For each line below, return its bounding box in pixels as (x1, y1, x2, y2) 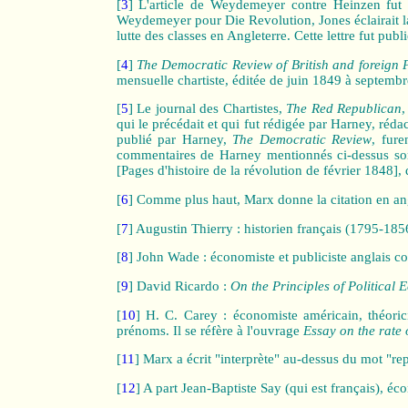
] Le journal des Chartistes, (127, 101, 287, 117)
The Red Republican (286, 101, 403, 117)
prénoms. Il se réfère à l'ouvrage (116, 322, 303, 338)
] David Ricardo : (127, 279, 230, 294)
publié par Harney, (116, 132, 233, 148)
